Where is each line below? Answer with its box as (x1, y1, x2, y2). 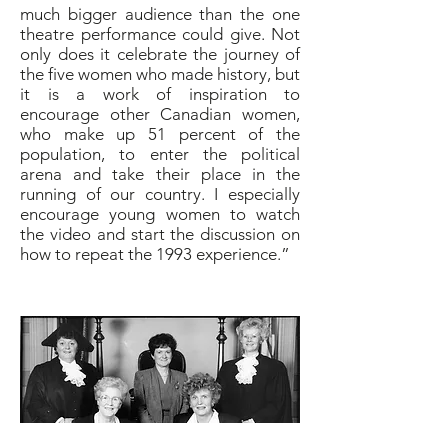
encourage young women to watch (20, 204, 300, 224)
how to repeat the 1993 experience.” (20, 244, 290, 264)
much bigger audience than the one (20, 4, 300, 24)
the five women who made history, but (20, 64, 300, 84)
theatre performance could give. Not (20, 24, 300, 44)
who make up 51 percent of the (20, 124, 300, 144)
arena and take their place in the (20, 164, 300, 184)
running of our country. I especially (20, 184, 300, 204)
